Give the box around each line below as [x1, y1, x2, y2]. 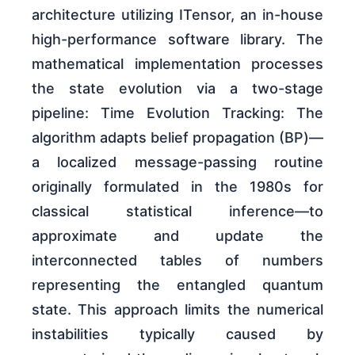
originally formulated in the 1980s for [32, 177, 323, 195]
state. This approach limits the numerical [32, 300, 323, 318]
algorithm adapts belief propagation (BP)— [32, 128, 323, 146]
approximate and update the [32, 227, 323, 244]
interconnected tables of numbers [32, 251, 323, 269]
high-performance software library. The [32, 30, 323, 48]
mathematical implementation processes [32, 55, 323, 72]
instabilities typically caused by [32, 325, 323, 342]
